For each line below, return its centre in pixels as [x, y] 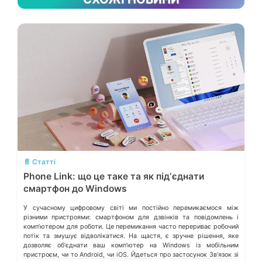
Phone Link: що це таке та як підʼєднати [114, 176]
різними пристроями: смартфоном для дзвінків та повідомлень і [131, 217]
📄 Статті [39, 161]
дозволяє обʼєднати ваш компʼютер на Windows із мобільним [131, 245]
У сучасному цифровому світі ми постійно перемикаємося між [131, 208]
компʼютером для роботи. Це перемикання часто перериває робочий [131, 226]
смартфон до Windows [75, 188]
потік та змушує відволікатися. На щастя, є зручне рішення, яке [131, 236]
